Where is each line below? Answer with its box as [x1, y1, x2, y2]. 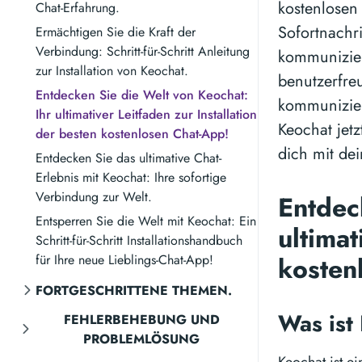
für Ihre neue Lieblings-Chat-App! [36, 250, 213, 269]
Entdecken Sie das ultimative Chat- [36, 149, 221, 167]
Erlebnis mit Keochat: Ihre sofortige [36, 168, 226, 187]
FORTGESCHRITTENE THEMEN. [36, 281, 232, 300]
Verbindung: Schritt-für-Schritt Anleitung [36, 42, 250, 61]
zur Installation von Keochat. [36, 61, 188, 80]
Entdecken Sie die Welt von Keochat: [36, 86, 248, 104]
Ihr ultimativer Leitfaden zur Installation [36, 105, 257, 124]
